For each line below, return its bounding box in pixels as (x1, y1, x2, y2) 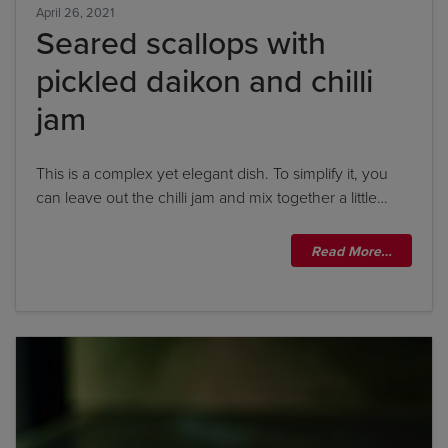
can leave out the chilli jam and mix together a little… (36, 185, 388, 209)
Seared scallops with (36, 18, 326, 67)
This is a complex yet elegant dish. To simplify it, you (36, 161, 388, 185)
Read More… (311, 240, 392, 262)
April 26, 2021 (36, 2, 114, 22)
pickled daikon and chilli (36, 56, 373, 105)
